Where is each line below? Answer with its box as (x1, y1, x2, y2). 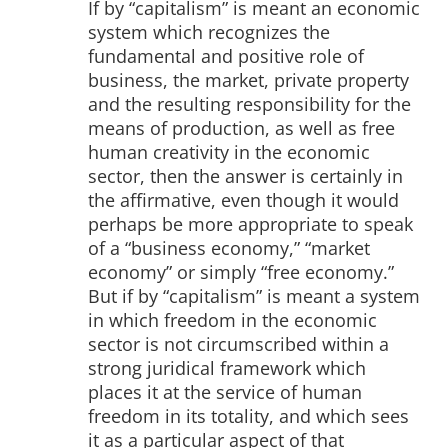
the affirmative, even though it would (88, 187, 399, 212)
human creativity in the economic (88, 139, 370, 164)
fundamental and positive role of (88, 43, 364, 68)
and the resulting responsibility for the (88, 91, 411, 116)
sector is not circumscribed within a (88, 331, 389, 356)
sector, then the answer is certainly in (88, 163, 403, 188)
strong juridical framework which (88, 355, 366, 380)
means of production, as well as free (88, 115, 395, 140)
